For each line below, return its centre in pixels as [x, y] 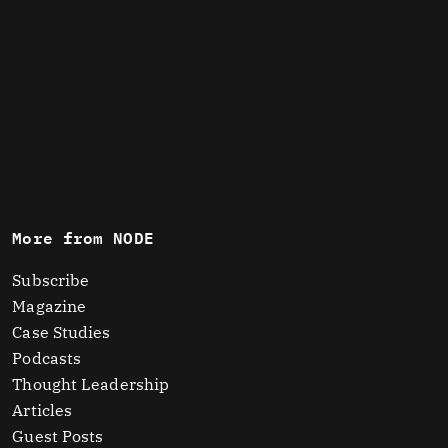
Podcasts [47, 358]
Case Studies [61, 332]
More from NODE [83, 237]
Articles [42, 410]
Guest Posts [58, 436]
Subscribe [51, 280]
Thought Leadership [91, 384]
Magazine [49, 306]
